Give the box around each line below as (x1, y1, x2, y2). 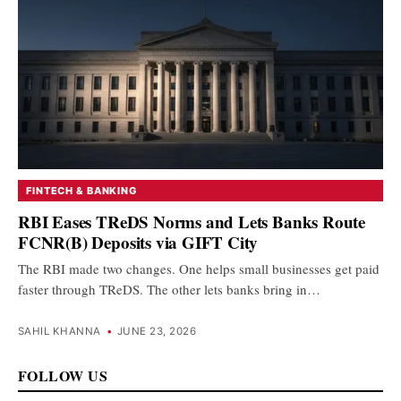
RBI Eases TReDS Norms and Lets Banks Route (18, 209, 366, 234)
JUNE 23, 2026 (117, 325, 196, 338)
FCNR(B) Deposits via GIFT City (18, 229, 259, 254)
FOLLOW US (18, 365, 108, 387)
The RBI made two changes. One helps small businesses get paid (18, 259, 380, 277)
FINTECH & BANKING (26, 184, 137, 197)
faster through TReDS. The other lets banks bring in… (18, 279, 320, 298)
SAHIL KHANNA (18, 325, 101, 338)
